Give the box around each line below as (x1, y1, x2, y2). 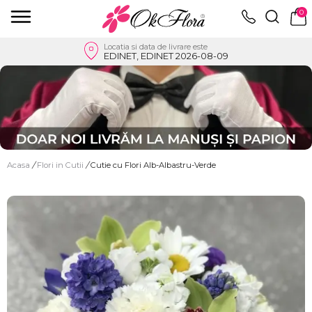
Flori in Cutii (37, 159, 86, 170)
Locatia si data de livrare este (104, 41, 208, 52)
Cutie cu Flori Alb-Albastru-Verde (91, 159, 216, 170)
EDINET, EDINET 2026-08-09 (104, 49, 228, 61)
